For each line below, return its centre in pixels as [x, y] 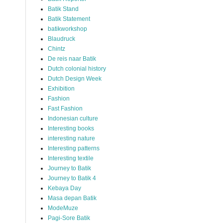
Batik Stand [63, 9]
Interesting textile [71, 158]
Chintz [56, 49]
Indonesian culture [73, 118]
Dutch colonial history [77, 69]
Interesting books [71, 128]
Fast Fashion [65, 109]
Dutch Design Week [75, 79]
